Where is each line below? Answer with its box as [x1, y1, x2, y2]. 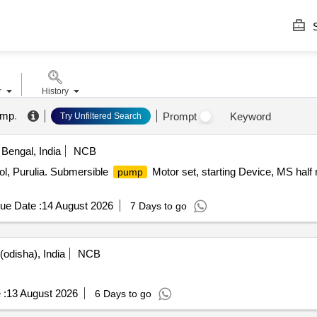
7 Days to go [129, 200, 187, 212]
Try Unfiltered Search [59, 111, 142, 121]
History [41, 86, 69, 96]
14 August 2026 [41, 200, 113, 212]
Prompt [162, 110, 197, 122]
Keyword [229, 110, 271, 122]
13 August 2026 [6, 287, 78, 299]
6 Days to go [94, 288, 151, 299]
